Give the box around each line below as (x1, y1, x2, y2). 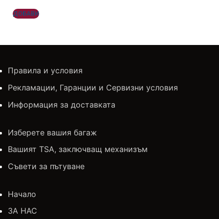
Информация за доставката (8, 99, 115, 109)
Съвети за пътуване (8, 161, 85, 171)
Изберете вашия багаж (8, 127, 97, 137)
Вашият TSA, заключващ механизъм (8, 144, 148, 154)
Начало (8, 189, 36, 199)
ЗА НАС (8, 206, 37, 216)
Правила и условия (8, 66, 83, 76)
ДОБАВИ (13, 10, 39, 18)
